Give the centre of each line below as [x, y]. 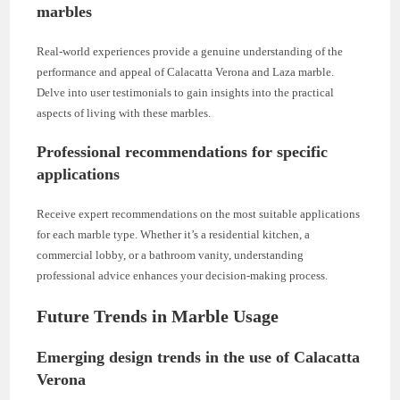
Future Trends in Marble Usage [158, 316]
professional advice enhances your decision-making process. [183, 275]
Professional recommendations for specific [183, 151]
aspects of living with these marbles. [124, 112]
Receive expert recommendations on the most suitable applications [199, 213]
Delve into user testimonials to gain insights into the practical [186, 92]
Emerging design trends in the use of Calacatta [199, 357]
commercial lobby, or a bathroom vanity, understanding [171, 254]
